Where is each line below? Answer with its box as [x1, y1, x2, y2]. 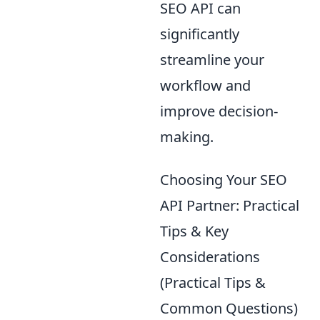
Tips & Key [160, 221, 229, 241]
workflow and [160, 76, 251, 96]
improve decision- [160, 101, 278, 121]
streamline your [160, 50, 264, 70]
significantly [160, 24, 239, 44]
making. [160, 127, 214, 147]
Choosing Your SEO [160, 170, 287, 190]
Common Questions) [160, 299, 298, 319]
